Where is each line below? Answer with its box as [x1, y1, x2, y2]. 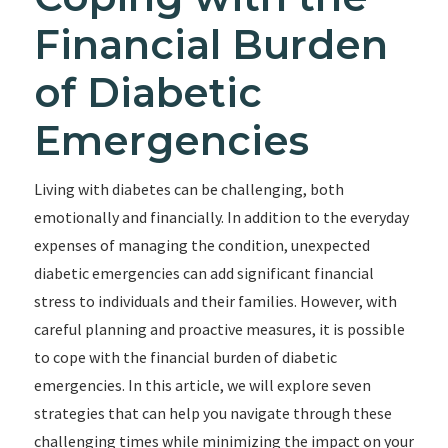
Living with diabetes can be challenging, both [33, 179, 344, 199]
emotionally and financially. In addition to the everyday [33, 207, 409, 227]
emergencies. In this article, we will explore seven [33, 375, 371, 395]
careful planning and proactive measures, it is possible [33, 319, 405, 339]
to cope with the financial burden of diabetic [33, 347, 337, 367]
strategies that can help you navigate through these [33, 403, 392, 423]
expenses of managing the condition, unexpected [33, 235, 370, 255]
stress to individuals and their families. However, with [33, 291, 397, 311]
